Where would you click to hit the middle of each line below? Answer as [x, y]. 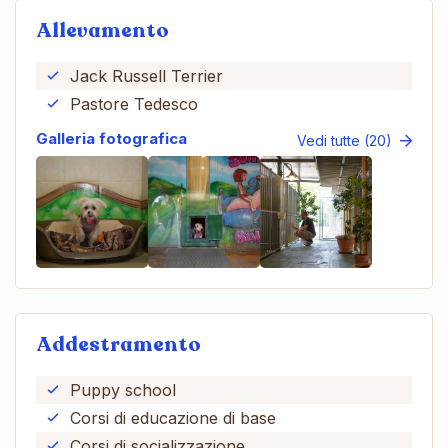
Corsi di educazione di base [173, 417]
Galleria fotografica [111, 138]
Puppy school [123, 389]
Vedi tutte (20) [344, 140]
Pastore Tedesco [134, 103]
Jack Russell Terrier [146, 75]
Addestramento [118, 344]
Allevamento [102, 30]
